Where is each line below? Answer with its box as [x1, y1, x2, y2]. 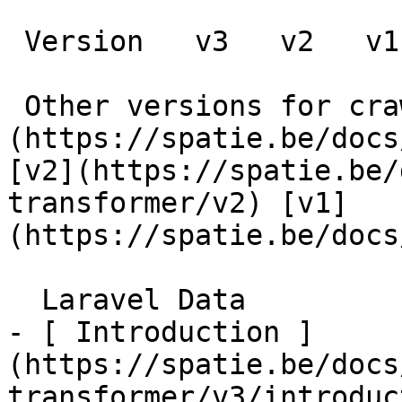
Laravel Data [7, 284, 41, 316]
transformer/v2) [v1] [7, 187, 348, 219]
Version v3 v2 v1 [7, 25, 24, 57]
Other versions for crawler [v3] [7, 90, 24, 122]
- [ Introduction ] [7, 316, 314, 348]
